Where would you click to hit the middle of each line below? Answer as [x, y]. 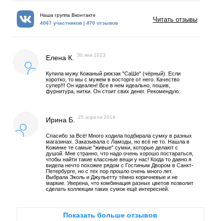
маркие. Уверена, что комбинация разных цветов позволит [120, 183]
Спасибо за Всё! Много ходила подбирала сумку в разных [119, 136]
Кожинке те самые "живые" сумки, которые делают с [112, 148]
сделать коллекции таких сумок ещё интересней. [108, 189]
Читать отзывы [175, 19]
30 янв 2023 [92, 55]
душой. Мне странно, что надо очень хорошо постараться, [120, 154]
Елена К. [60, 58]
